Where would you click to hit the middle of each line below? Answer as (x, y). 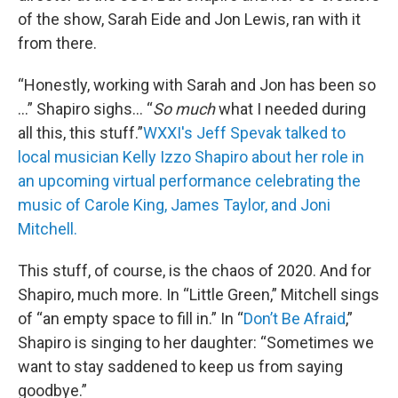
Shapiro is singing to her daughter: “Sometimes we (196, 343)
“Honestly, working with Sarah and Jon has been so (197, 85)
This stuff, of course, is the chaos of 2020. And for (195, 271)
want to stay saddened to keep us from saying (180, 367)
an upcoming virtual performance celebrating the (189, 181)
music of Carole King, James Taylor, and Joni (174, 205)
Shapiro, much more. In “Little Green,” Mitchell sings (199, 295)
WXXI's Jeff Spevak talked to (244, 133)
